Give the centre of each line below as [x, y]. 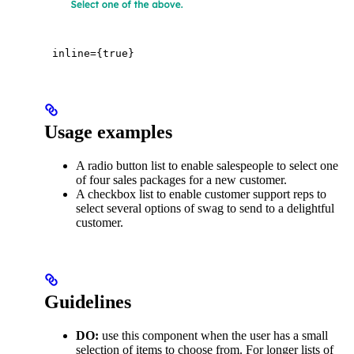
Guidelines [88, 301]
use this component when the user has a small [213, 335]
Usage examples [108, 132]
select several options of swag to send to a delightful [205, 208]
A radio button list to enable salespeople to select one [207, 165]
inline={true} [93, 53]
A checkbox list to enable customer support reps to [201, 194]
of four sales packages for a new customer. [181, 179]
